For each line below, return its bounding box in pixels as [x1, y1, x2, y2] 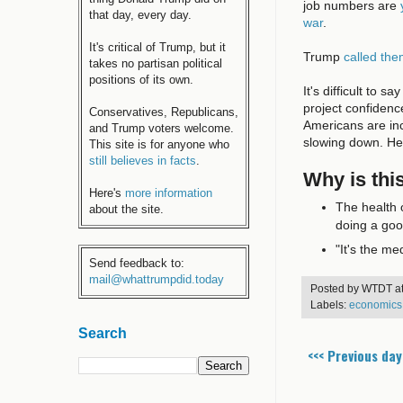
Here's [89, 186, 125, 200]
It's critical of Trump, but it [89, 40, 226, 54]
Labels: [310, 298, 349, 310]
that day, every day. [89, 8, 192, 22]
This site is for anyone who [89, 138, 229, 151]
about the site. [89, 202, 164, 216]
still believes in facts [89, 154, 196, 167]
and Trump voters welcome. [89, 121, 234, 135]
